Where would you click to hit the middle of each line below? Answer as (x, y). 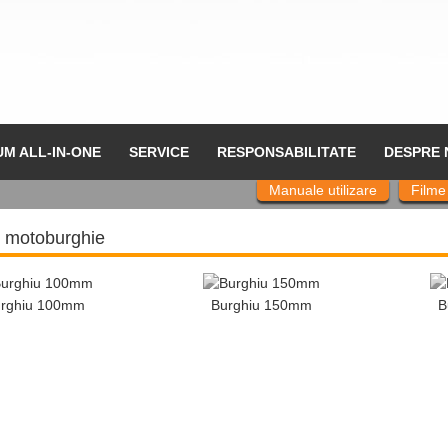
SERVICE (158, 152)
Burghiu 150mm (262, 305)
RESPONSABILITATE (286, 152)
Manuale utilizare (323, 190)
